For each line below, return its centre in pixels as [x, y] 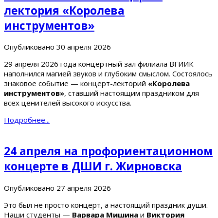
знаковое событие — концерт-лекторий [76, 83]
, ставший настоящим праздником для [132, 93]
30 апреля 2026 [84, 47]
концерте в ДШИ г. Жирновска [93, 166]
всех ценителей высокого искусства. [68, 103]
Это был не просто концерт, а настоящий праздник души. [106, 205]
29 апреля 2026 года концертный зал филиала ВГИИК [99, 64]
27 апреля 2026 [84, 188]
